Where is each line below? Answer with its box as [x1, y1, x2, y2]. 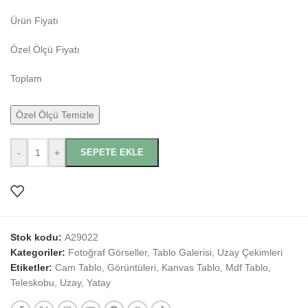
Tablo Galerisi [153, 247, 212, 258]
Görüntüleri [107, 262, 156, 274]
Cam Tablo [55, 262, 102, 274]
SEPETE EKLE [80, 147, 144, 158]
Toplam [10, 73, 42, 85]
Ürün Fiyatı [10, 15, 58, 27]
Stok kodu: [10, 232, 65, 243]
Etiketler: [10, 262, 52, 274]
